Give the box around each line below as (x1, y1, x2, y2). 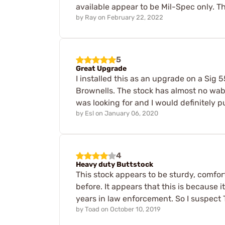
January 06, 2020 (104, 109, 158, 117)
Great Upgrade (76, 64, 127, 73)
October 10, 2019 (110, 205, 161, 213)
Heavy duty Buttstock (76, 160, 153, 169)
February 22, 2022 (107, 14, 163, 22)
